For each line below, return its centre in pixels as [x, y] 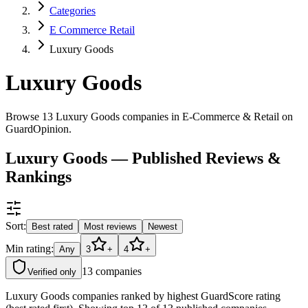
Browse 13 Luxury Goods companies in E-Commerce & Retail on [149, 116]
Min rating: [30, 248]
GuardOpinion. [38, 129]
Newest [163, 226]
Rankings [38, 176]
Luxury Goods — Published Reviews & [143, 158]
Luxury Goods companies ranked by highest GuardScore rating [143, 296]
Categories [73, 11]
